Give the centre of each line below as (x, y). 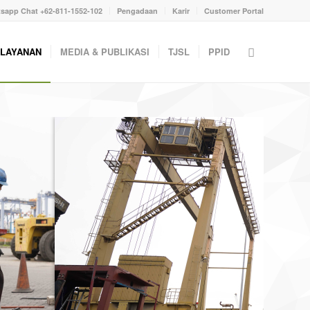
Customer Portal (234, 11)
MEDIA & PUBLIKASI (105, 52)
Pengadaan (137, 11)
